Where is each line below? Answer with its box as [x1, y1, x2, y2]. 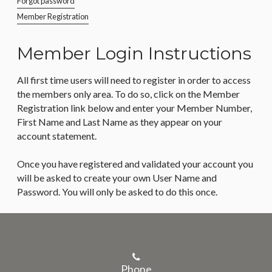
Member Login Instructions [17, 42, 251, 64]
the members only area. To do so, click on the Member [17, 88, 240, 100]
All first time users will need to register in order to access [17, 74, 251, 86]
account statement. [17, 130, 97, 141]
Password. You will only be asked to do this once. [17, 186, 217, 197]
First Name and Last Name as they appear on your [17, 116, 222, 127]
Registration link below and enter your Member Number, [17, 102, 252, 114]
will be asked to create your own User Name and [17, 172, 217, 183]
